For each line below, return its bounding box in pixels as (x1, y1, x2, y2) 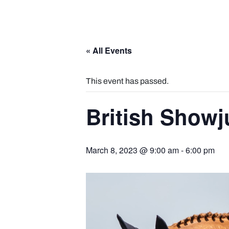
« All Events (86, 44, 132, 56)
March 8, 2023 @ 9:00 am (86, 144, 179, 156)
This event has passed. (86, 77, 169, 85)
